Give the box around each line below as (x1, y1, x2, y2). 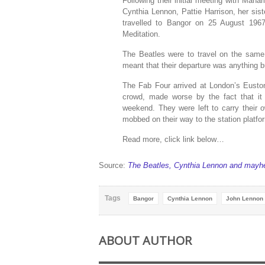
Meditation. (122, 30, 160, 38)
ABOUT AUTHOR (99, 232, 192, 248)
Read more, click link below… (122, 135, 224, 144)
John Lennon (226, 195, 263, 202)
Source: (99, 161, 128, 170)
